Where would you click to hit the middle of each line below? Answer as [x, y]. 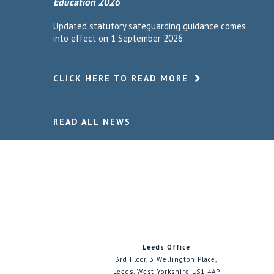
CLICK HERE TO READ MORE [121, 78]
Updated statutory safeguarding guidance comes [150, 26]
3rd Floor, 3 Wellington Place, [166, 259]
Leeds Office [166, 247]
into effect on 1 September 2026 [118, 38]
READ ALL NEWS [92, 122]
